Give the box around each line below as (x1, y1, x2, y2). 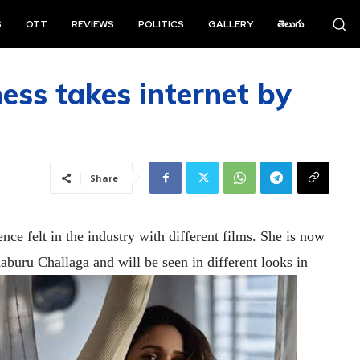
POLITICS (138, 18, 185, 31)
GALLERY (208, 18, 254, 31)
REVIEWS (72, 18, 115, 31)
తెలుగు (277, 18, 305, 31)
